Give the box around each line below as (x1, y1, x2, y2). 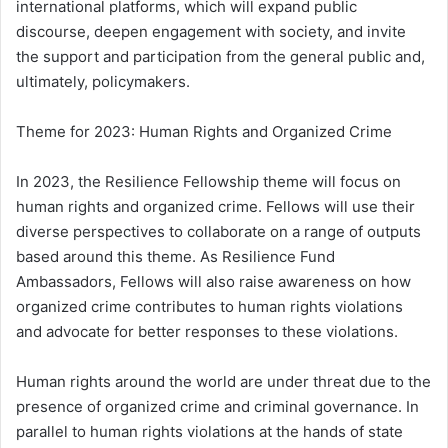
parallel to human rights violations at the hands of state (16, 422, 403, 442)
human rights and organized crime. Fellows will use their (16, 197, 415, 217)
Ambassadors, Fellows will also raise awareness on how (16, 272, 411, 292)
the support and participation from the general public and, (16, 47, 425, 67)
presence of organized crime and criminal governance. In (16, 397, 419, 417)
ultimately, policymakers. (16, 72, 190, 92)
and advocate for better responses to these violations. (16, 322, 398, 342)
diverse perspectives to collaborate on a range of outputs (16, 222, 421, 242)
